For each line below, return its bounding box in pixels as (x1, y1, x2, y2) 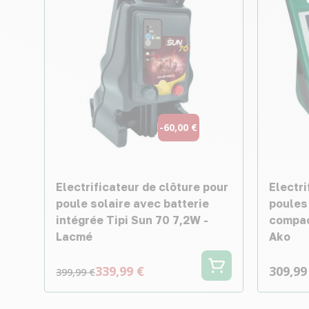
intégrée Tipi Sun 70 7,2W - (56, 212, 208, 227)
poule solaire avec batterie (56, 196, 209, 210)
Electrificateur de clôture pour (56, 179, 228, 194)
